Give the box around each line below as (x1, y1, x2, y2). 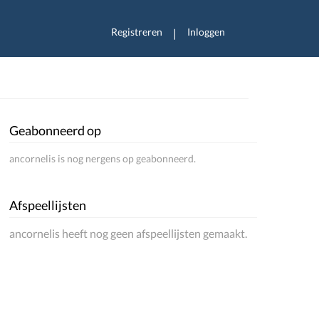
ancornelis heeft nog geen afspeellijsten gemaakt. (9, 226, 248, 240)
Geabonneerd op (9, 122, 102, 138)
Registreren (111, 26, 162, 38)
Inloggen (187, 26, 225, 38)
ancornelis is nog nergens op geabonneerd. (9, 152, 197, 164)
